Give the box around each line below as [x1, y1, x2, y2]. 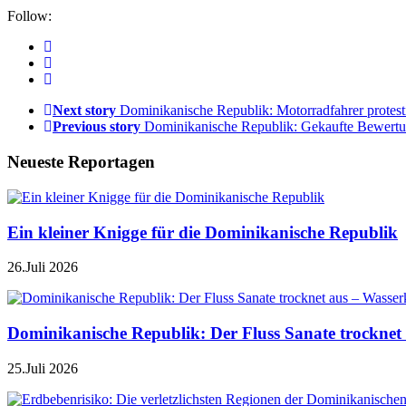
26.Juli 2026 [7, 259, 78, 275]
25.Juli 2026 [7, 360, 78, 376]
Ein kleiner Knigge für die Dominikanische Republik [7, 222, 398, 242]
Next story [53, 102, 116, 119]
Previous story [53, 119, 140, 135]
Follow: [7, 8, 52, 24]
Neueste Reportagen [7, 152, 155, 172]
